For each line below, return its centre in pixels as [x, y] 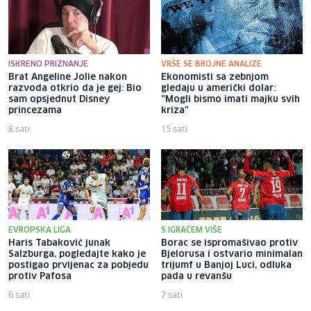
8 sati [19, 128]
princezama [35, 110]
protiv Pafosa [40, 276]
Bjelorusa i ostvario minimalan [232, 254]
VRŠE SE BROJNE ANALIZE [211, 64]
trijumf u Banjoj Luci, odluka [226, 265]
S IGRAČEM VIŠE [192, 230]
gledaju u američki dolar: [218, 88]
